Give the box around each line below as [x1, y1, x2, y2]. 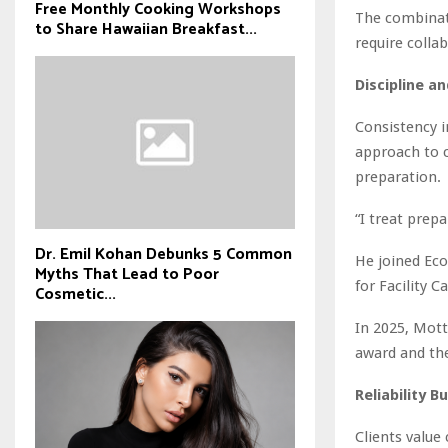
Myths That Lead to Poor [35, 261, 219, 289]
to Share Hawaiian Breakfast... [35, 15, 257, 43]
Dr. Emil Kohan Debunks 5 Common [35, 241, 292, 269]
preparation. [355, 167, 441, 186]
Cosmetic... [35, 281, 116, 309]
